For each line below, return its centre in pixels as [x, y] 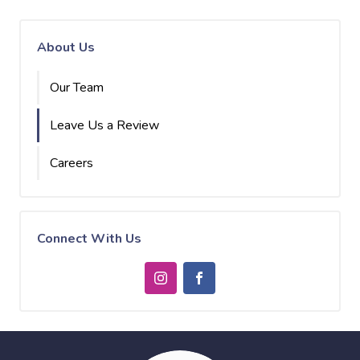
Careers [72, 163]
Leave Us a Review [104, 125]
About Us [66, 47]
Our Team [77, 88]
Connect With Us [89, 239]
